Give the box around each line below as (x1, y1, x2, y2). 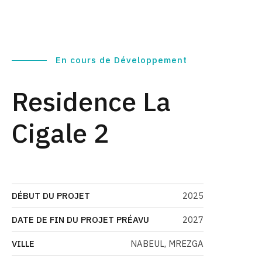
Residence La (12, 84, 171, 118)
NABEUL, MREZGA (130, 238, 204, 250)
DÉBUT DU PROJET (12, 190, 90, 202)
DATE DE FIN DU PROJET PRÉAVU (12, 214, 149, 226)
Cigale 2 (12, 115, 109, 150)
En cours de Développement (56, 54, 187, 66)
